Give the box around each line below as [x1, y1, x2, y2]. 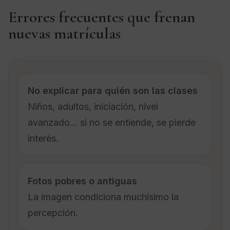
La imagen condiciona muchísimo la [28, 191, 179, 202]
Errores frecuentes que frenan [8, 7, 195, 27]
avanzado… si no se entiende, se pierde [28, 117, 196, 128]
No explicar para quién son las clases [28, 85, 198, 96]
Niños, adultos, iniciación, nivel [28, 101, 158, 112]
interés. [28, 132, 59, 144]
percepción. [28, 207, 78, 218]
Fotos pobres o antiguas [28, 175, 137, 186]
